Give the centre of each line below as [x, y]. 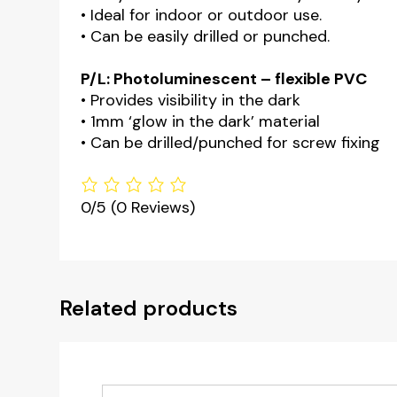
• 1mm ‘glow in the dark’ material [201, 121]
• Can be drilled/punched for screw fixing [231, 143]
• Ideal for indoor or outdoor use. [202, 15]
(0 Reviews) [153, 208]
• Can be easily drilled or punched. [206, 36]
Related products [149, 308]
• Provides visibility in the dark [191, 100]
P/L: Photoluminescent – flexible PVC [224, 79]
